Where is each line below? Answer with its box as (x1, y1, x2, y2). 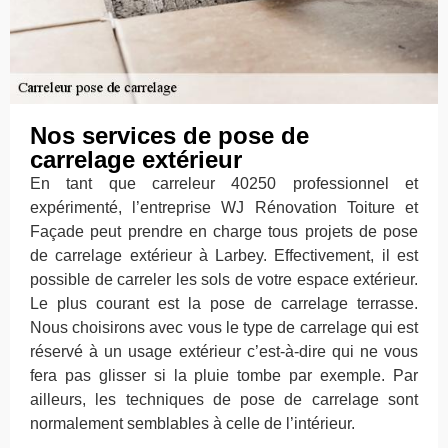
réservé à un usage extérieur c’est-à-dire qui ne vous (30, 342, 418, 360)
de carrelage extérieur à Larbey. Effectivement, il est (30, 246, 418, 264)
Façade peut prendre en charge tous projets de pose (30, 222, 418, 240)
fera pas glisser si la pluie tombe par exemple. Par (30, 366, 418, 384)
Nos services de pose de (30, 121, 309, 149)
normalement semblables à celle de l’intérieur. (30, 414, 355, 432)
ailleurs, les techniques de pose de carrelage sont (30, 390, 418, 408)
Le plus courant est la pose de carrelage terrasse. (30, 294, 418, 312)
